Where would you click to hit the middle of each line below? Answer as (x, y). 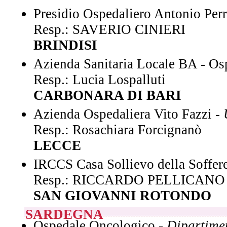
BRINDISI (65, 45)
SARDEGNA (64, 214)
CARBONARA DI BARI (107, 95)
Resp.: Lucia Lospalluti (100, 80)
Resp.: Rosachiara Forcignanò (118, 130)
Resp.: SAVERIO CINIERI (109, 29)
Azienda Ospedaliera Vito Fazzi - (128, 114)
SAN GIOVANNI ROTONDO (122, 196)
